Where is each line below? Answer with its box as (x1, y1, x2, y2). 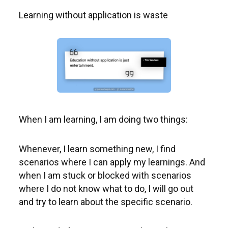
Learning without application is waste (19, 10, 168, 20)
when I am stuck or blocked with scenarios (19, 170, 191, 181)
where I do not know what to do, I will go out (19, 183, 193, 194)
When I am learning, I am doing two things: (19, 114, 188, 125)
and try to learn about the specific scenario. (19, 196, 192, 207)
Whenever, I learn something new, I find (19, 144, 176, 154)
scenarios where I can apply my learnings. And (19, 157, 205, 167)
